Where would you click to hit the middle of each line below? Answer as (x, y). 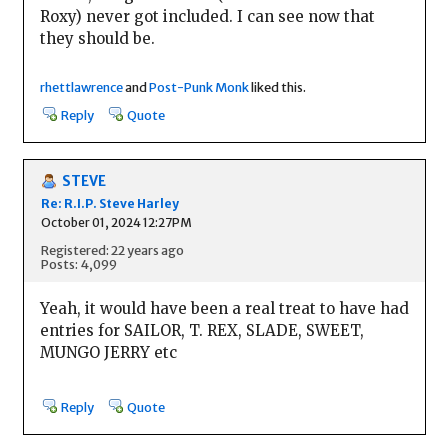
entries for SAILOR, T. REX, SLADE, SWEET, (201, 331)
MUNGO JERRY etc (108, 353)
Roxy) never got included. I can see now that (207, 17)
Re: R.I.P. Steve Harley (109, 203)
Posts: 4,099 (78, 264)
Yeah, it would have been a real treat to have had (224, 309)
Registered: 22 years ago (112, 250)
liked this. (277, 86)
